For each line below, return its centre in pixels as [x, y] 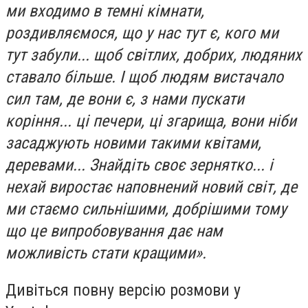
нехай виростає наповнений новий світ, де [151, 187]
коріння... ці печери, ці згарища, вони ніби [151, 121]
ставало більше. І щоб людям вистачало [144, 77]
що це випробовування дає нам [114, 231]
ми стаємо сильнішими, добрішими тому [146, 209]
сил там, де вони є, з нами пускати [125, 99]
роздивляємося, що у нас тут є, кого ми [142, 33]
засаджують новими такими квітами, [133, 143]
